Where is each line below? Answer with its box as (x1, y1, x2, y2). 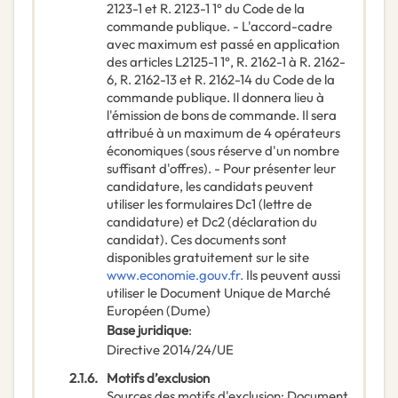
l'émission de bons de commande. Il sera (107, 107, 337, 124)
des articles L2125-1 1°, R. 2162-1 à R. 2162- (107, 53, 346, 71)
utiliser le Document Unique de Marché (107, 284, 330, 302)
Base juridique (107, 322, 188, 339)
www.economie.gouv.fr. (107, 267, 243, 284)
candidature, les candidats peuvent (107, 178, 314, 195)
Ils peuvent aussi (243, 267, 340, 284)
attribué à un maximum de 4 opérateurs (107, 124, 340, 142)
